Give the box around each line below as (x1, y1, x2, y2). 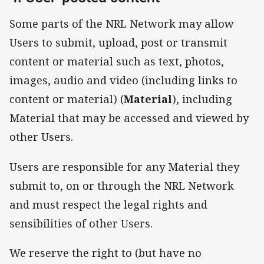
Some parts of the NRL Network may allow (9, 16, 234, 31)
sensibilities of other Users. (9, 216, 153, 230)
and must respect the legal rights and (9, 197, 207, 212)
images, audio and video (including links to (9, 73, 237, 88)
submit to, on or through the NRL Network (9, 178, 234, 193)
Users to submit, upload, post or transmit (9, 35, 227, 50)
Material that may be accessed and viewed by (9, 111, 249, 126)
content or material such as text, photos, (9, 54, 224, 69)
